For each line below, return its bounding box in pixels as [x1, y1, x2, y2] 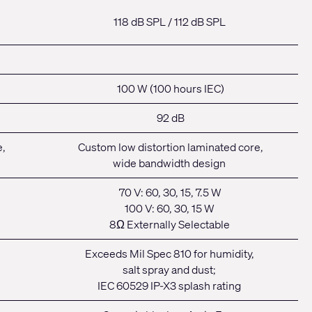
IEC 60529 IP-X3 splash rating [97, 278, 241, 294]
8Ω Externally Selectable [109, 217, 230, 233]
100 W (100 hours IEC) [116, 81, 224, 97]
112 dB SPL [173, 14, 226, 30]
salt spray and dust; [123, 262, 216, 278]
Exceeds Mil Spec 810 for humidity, [84, 246, 254, 262]
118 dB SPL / [113, 14, 174, 30]
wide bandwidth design [113, 155, 226, 171]
